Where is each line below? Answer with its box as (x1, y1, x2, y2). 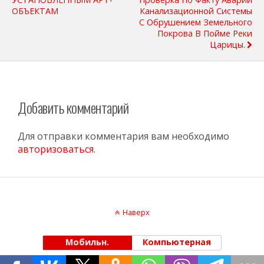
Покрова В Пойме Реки (157, 28, 252, 39)
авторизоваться (18, 142, 94, 156)
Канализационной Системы (140, 5, 252, 16)
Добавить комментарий (18, 96, 129, 118)
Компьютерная (142, 236, 211, 247)
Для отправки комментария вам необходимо (18, 129, 229, 143)
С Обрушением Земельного (139, 16, 252, 28)
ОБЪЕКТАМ (12, 5, 58, 16)
